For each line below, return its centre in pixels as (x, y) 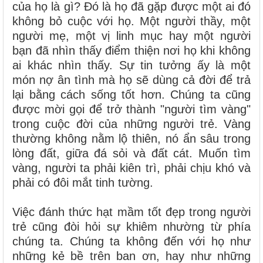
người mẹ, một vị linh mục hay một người (131, 36)
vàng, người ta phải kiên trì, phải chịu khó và (131, 168)
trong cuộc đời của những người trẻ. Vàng (131, 124)
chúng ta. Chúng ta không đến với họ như (131, 242)
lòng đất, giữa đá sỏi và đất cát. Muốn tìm (131, 154)
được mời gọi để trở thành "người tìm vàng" (131, 109)
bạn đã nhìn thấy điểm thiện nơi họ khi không (131, 51)
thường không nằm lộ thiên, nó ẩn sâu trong (131, 139)
